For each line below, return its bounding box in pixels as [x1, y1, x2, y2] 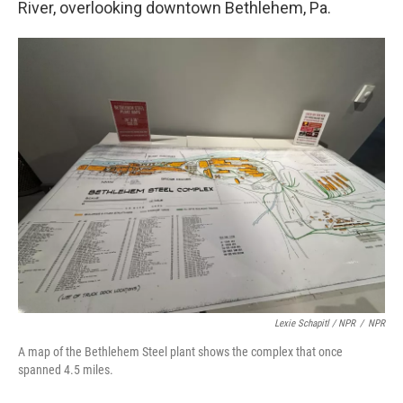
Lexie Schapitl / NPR [274, 318, 355, 329]
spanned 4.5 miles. [18, 363, 113, 377]
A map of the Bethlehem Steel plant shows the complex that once [18, 345, 343, 359]
